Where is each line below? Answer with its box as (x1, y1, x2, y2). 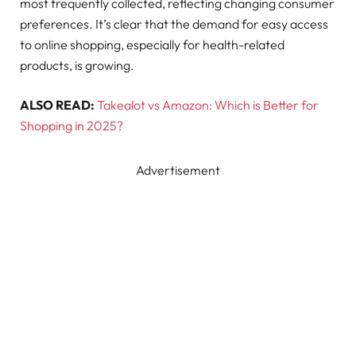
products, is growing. (20, 56, 134, 73)
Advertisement (136, 161, 220, 178)
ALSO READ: (20, 96, 95, 113)
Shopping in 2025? (20, 117, 123, 133)
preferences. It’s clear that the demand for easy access (20, 15, 328, 32)
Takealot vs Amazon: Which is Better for (97, 96, 319, 113)
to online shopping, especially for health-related (20, 36, 284, 52)
